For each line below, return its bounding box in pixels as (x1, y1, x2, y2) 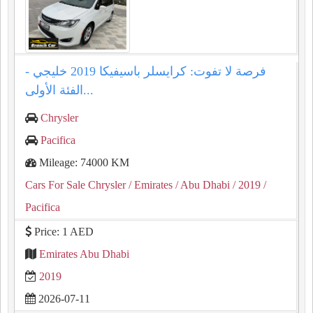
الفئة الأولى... (83, 83, 94, 97)
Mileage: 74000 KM (36, 156, 129, 168)
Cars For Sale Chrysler (25, 179, 126, 191)
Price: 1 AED (31, 226, 94, 238)
